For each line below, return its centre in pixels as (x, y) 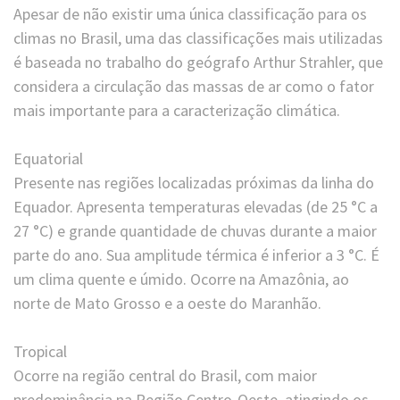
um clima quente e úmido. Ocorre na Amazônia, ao (181, 279)
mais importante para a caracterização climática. (177, 111)
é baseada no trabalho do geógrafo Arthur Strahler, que (198, 62)
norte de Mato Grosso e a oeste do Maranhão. (167, 304)
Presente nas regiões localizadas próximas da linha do (194, 183)
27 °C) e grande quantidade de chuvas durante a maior (195, 231)
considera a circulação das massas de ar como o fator (194, 87)
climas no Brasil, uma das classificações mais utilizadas (198, 38)
